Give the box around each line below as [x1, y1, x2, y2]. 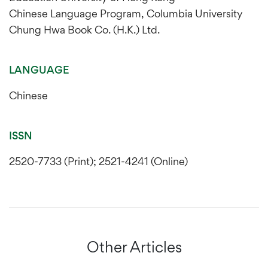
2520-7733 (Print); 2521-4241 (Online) [9, 154, 188, 167]
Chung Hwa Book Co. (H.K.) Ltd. [9, 23, 160, 36]
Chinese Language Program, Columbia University [9, 7, 243, 20]
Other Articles [86, 237, 182, 256]
